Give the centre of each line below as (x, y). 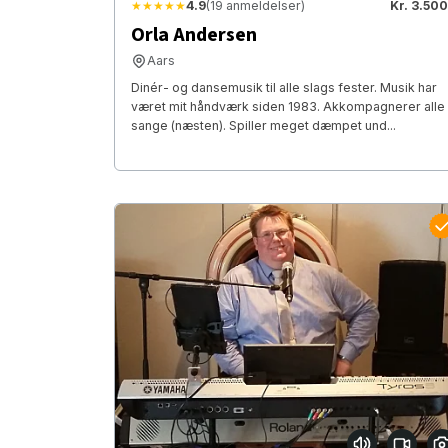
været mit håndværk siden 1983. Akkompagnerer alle (288, 107)
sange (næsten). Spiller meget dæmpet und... (263, 126)
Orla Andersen (194, 35)
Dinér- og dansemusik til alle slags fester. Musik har (284, 88)
